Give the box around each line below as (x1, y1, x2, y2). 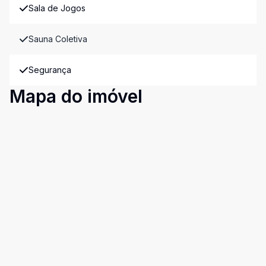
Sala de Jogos (28, 3, 85, 13)
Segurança (28, 65, 71, 75)
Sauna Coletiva (28, 34, 87, 44)
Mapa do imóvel (9, 85, 142, 107)
